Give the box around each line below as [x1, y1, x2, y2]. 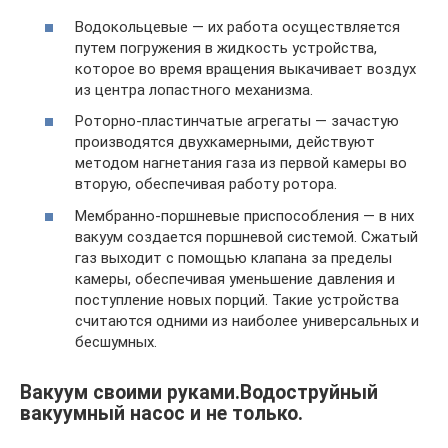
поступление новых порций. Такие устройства [75, 290, 399, 309]
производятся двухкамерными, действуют [75, 133, 375, 151]
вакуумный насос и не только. [20, 401, 303, 425]
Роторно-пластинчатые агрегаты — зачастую [75, 112, 399, 130]
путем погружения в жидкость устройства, [75, 38, 377, 57]
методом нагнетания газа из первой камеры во [75, 154, 407, 172]
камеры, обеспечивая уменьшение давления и [75, 269, 395, 288]
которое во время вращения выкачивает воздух [75, 59, 416, 78]
